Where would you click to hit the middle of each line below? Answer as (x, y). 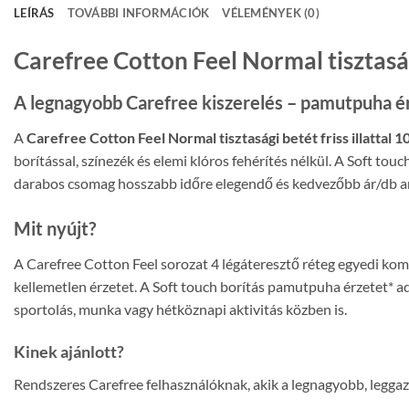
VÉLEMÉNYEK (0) (271, 13)
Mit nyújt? (55, 228)
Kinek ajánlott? (69, 352)
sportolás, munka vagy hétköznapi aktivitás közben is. (180, 309)
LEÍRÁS (34, 13)
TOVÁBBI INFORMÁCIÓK (138, 13)
